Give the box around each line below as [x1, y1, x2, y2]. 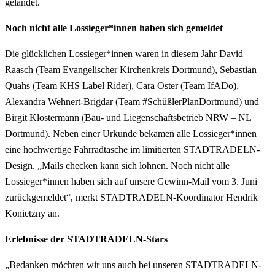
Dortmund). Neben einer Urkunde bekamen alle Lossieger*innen [5, 128, 257, 139]
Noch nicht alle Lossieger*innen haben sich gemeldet [5, 22, 223, 33]
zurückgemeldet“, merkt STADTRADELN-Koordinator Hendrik [5, 192, 258, 203]
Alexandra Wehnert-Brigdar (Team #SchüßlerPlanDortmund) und [5, 96, 259, 107]
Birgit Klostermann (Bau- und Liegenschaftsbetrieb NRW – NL [5, 112, 251, 123]
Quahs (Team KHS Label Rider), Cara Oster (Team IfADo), [5, 80, 239, 91]
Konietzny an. [5, 207, 60, 219]
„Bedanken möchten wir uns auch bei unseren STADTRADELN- [5, 259, 261, 270]
